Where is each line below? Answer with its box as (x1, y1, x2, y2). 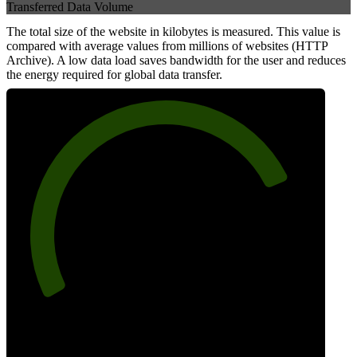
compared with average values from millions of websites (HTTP (6, 39, 328, 53)
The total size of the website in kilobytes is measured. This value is (6, 25, 340, 39)
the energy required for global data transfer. (6, 68, 222, 82)
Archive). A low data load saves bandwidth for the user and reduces (6, 53, 346, 68)
